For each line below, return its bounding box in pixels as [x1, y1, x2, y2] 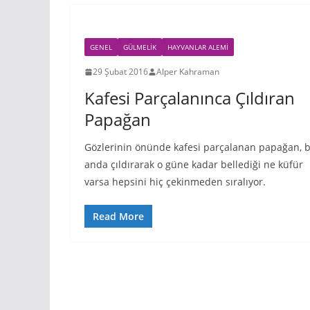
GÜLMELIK [123, 42, 156, 53]
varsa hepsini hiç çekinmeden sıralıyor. [84, 175, 266, 189]
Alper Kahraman [156, 66, 219, 78]
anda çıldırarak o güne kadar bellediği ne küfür [84, 158, 303, 172]
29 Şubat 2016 [93, 66, 148, 78]
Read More [93, 210, 144, 224]
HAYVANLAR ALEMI [167, 42, 228, 53]
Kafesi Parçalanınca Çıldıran [84, 86, 295, 110]
